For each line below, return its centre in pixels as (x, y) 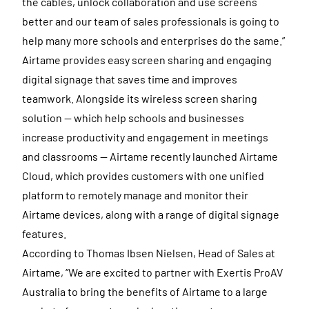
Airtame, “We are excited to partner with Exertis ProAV (152, 272)
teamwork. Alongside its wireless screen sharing (140, 98)
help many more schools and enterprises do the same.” (153, 40)
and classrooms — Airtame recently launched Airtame (150, 156)
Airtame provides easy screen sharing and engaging (147, 60)
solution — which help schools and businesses (133, 118)
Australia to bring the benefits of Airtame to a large (145, 291)
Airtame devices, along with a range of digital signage (151, 214)
